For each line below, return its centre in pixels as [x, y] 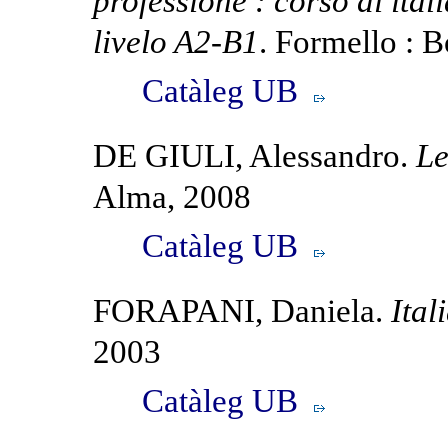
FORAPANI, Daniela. [242, 310]
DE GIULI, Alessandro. [255, 155]
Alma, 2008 [172, 196]
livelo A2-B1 [176, 41]
